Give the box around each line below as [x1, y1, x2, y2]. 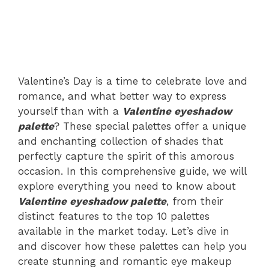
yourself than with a [18, 105, 122, 117]
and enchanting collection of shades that [18, 135, 223, 147]
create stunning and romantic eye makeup [18, 255, 232, 267]
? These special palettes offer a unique [54, 120, 246, 132]
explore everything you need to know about [18, 180, 236, 192]
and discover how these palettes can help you [18, 240, 247, 252]
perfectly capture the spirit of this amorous [18, 150, 234, 162]
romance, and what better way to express [18, 90, 226, 102]
